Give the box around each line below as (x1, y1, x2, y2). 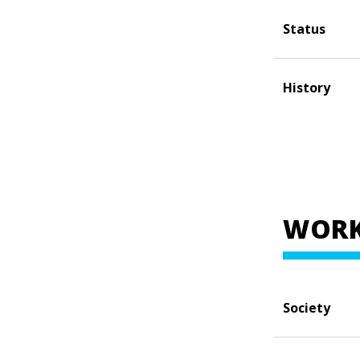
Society (283, 298, 330, 317)
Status (283, 20, 325, 38)
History (283, 79, 330, 96)
